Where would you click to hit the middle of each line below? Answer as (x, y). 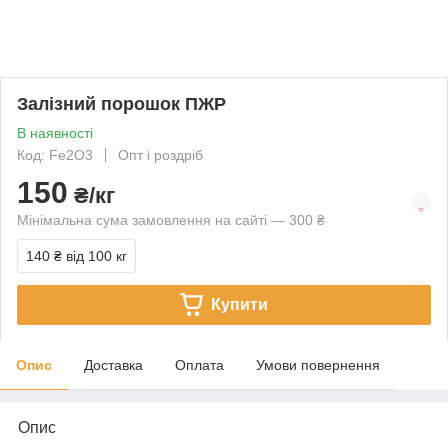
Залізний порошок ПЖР (121, 103)
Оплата (199, 364)
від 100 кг (96, 255)
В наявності (55, 132)
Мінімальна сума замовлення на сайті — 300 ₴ (171, 219)
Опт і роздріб (160, 154)
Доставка (113, 364)
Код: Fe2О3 (55, 154)
